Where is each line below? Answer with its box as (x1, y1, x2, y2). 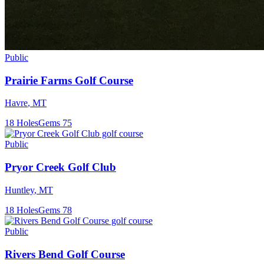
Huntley (5, 184, 34, 195)
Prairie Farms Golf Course (5, 74, 133, 87)
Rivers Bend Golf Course (5, 247, 125, 260)
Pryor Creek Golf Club (5, 161, 116, 174)
